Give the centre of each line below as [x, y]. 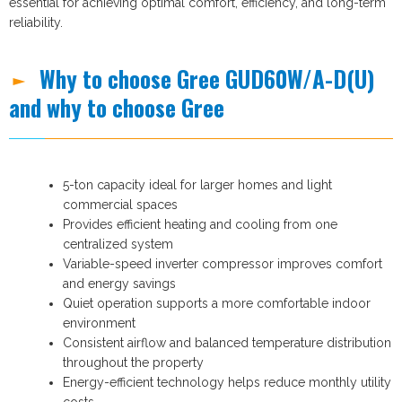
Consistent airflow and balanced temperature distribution [227, 342]
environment [99, 323]
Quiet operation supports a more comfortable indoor [217, 303]
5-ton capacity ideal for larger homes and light [197, 184]
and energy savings [119, 283]
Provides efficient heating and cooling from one [200, 224]
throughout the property [133, 362]
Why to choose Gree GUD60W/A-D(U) [207, 78]
